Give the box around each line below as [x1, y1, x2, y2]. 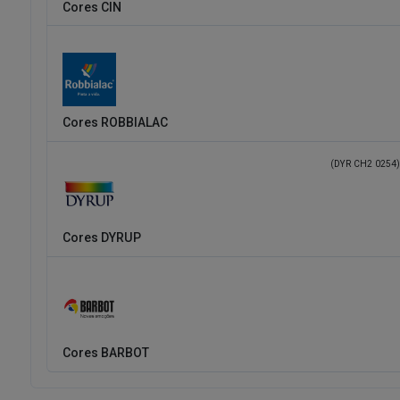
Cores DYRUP [62, 230, 141, 246]
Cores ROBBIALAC [62, 114, 168, 129]
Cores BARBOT [62, 346, 149, 361]
